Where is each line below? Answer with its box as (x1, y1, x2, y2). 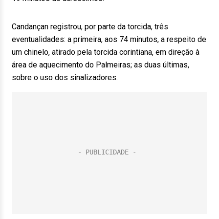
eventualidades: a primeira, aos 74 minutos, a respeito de (12, 35, 206, 44)
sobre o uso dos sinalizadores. (12, 73, 118, 82)
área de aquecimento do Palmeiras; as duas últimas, (12, 60, 189, 69)
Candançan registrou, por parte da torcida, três (12, 22, 168, 31)
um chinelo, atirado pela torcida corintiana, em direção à (12, 47, 199, 57)
